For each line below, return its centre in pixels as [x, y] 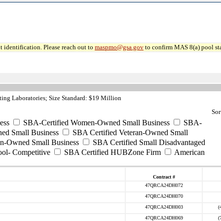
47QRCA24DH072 [164, 185]
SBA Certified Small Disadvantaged [148, 142]
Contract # [164, 177]
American [189, 152]
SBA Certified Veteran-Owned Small [129, 132]
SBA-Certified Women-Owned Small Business [95, 123]
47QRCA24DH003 [164, 207]
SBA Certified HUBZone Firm [111, 152]
